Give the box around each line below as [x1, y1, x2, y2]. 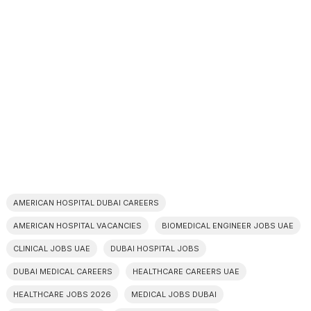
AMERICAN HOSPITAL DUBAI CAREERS [12, 198, 159, 208]
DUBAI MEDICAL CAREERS [12, 267, 112, 276]
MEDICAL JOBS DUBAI [131, 289, 217, 299]
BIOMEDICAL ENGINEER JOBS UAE [161, 221, 294, 230]
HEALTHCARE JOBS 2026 [12, 289, 111, 299]
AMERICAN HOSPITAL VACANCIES [12, 221, 142, 230]
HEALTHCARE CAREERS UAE [132, 267, 239, 276]
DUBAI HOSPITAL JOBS [110, 244, 199, 253]
